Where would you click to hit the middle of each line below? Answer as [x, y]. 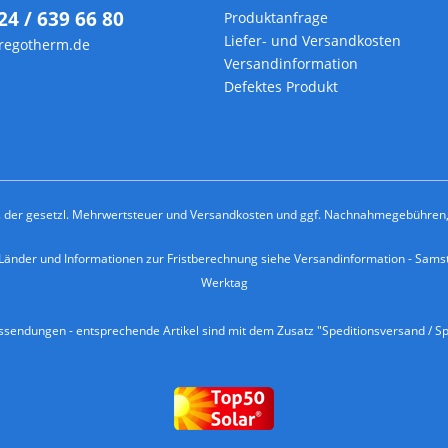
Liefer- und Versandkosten [312, 41]
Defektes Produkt [281, 87]
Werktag [224, 282]
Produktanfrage [276, 18]
